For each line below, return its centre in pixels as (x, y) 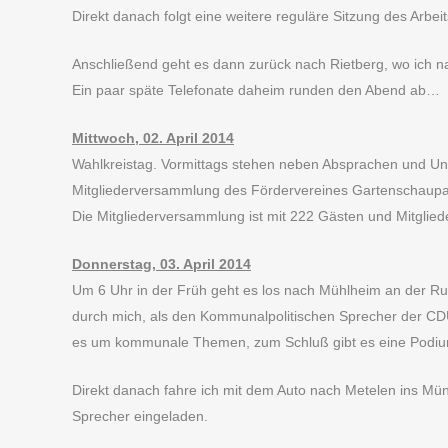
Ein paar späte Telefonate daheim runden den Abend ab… (256, 90)
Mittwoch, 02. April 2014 (153, 138)
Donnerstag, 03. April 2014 (161, 264)
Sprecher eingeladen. (140, 416)
